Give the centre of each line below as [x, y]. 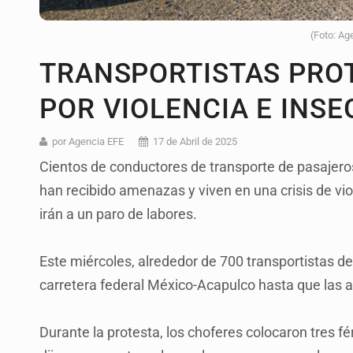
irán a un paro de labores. [118, 214]
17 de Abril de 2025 [195, 142]
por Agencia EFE [88, 142]
